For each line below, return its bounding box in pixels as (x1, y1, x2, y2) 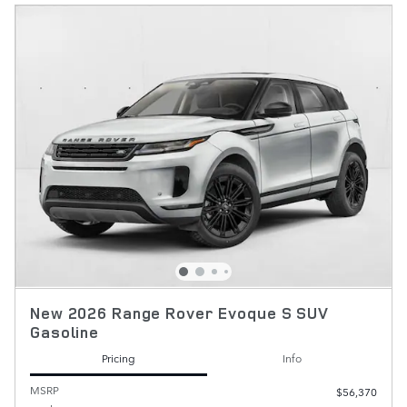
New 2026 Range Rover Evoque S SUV (30, 302, 329, 323)
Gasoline (30, 321, 99, 342)
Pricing (102, 350, 135, 367)
